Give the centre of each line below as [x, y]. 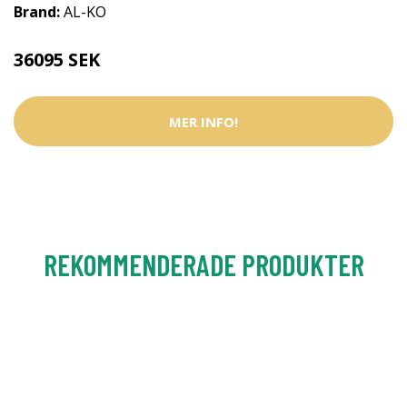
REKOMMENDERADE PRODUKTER [203, 264]
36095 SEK [57, 60]
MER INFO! [203, 121]
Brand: [39, 12]
